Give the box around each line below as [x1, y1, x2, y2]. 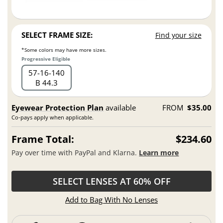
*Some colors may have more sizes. [21, 46, 107, 53]
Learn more [139, 147, 179, 157]
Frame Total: [11, 132, 75, 146]
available [104, 103, 136, 113]
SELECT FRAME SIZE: [21, 30, 93, 40]
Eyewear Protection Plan [11, 103, 104, 113]
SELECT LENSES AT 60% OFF [52, 175, 171, 188]
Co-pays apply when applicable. [11, 113, 94, 121]
